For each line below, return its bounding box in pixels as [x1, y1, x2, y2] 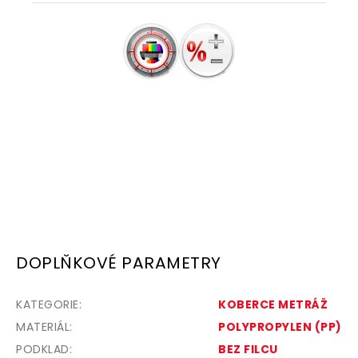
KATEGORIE [16, 296, 79, 313]
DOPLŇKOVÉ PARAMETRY [16, 252, 221, 275]
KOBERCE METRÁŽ [218, 296, 328, 313]
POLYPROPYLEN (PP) [218, 319, 342, 336]
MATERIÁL [16, 319, 70, 336]
